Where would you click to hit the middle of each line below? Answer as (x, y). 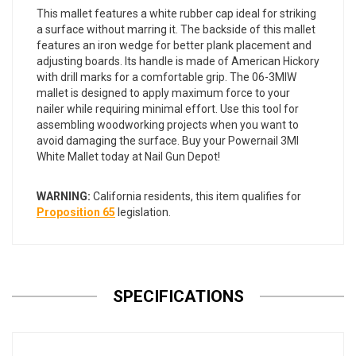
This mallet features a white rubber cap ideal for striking (176, 14)
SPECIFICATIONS (178, 297)
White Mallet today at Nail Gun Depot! (128, 157)
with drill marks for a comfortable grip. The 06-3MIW (166, 77)
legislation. (143, 213)
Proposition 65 (76, 213)
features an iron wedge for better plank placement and (174, 46)
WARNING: (64, 197)
